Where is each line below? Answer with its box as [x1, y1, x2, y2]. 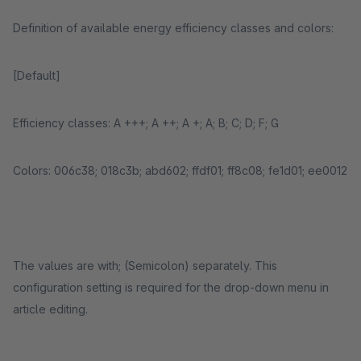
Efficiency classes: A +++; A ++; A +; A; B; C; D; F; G [13, 116, 279, 130]
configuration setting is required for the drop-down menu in [13, 280, 329, 294]
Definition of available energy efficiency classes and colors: [13, 21, 334, 35]
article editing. [13, 302, 88, 316]
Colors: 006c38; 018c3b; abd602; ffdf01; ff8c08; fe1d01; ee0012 [13, 164, 347, 177]
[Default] [13, 68, 60, 82]
